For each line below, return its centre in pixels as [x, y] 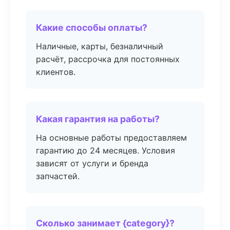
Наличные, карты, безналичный [100, 46]
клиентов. [56, 72]
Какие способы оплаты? [92, 27]
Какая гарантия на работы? [98, 119]
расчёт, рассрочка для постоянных [108, 59]
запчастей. [58, 176]
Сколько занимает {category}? [105, 223]
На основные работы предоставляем [111, 138]
